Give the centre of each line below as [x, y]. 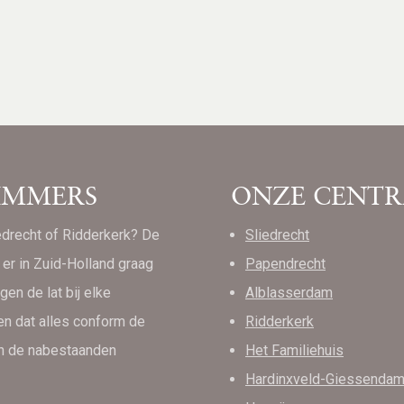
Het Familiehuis [294, 350]
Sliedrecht [277, 234]
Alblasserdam [289, 292]
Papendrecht [285, 263]
